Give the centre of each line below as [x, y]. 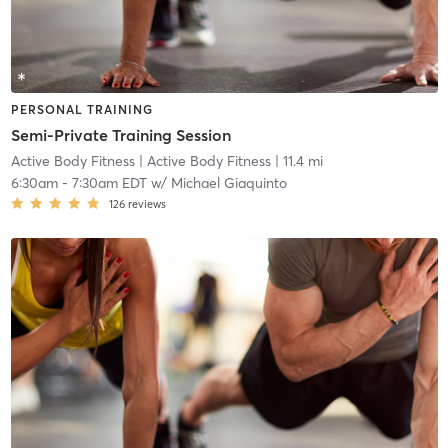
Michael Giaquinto [228, 183]
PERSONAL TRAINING [81, 109]
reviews [146, 204]
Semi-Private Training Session [120, 135]
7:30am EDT [109, 183]
